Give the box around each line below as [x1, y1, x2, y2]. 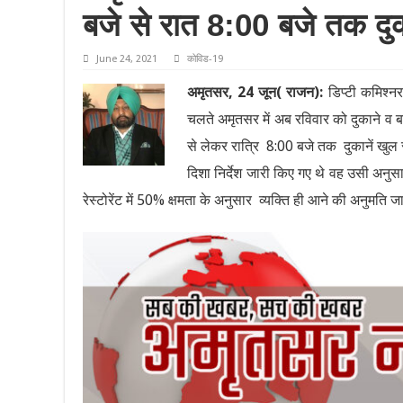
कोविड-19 [187, 53, 223, 66]
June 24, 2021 [96, 53, 157, 66]
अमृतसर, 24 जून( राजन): [187, 84, 324, 102]
